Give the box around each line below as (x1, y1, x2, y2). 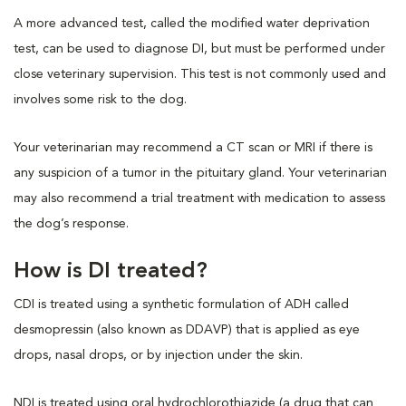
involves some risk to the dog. (14, 93, 187, 106)
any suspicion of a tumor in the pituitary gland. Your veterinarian (14, 167, 387, 179)
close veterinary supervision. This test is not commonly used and (14, 68, 386, 81)
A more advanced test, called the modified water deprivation (14, 17, 370, 30)
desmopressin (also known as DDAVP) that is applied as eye (14, 324, 360, 336)
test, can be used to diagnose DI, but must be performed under (14, 43, 385, 55)
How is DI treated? (14, 261, 208, 283)
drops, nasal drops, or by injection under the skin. (14, 349, 303, 362)
